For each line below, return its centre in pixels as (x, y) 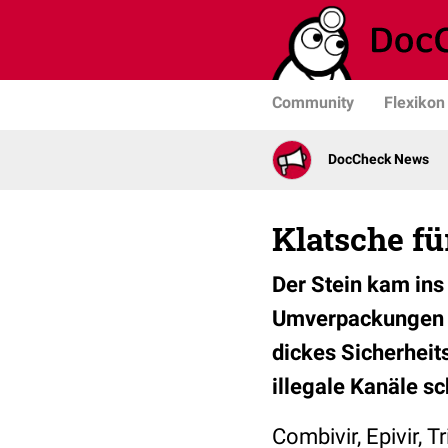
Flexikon (414, 102)
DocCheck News (378, 159)
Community (313, 102)
